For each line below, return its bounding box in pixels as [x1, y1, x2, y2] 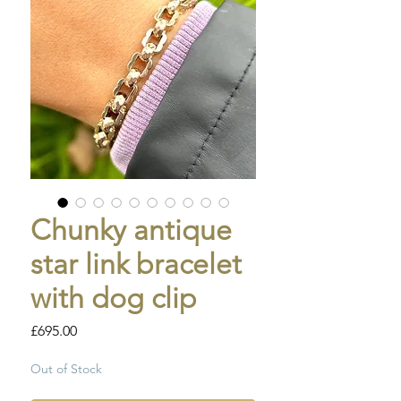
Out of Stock [30, 361, 102, 378]
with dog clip [30, 281, 197, 316]
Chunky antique [30, 213, 232, 248]
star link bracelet [30, 247, 242, 282]
